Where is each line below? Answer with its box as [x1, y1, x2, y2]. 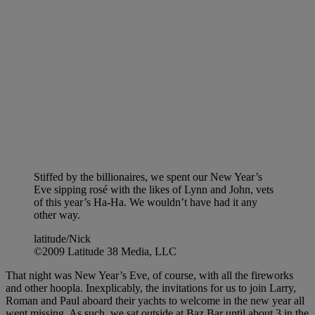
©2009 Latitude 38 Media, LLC [34, 245, 176, 257]
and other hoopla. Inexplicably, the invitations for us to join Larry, [6, 281, 296, 294]
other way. [34, 208, 80, 221]
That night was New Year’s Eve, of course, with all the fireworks [6, 269, 293, 281]
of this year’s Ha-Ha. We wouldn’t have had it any [34, 195, 257, 208]
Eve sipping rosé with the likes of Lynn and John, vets [34, 183, 274, 195]
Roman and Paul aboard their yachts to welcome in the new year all [6, 294, 304, 307]
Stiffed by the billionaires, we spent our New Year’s [34, 170, 262, 183]
